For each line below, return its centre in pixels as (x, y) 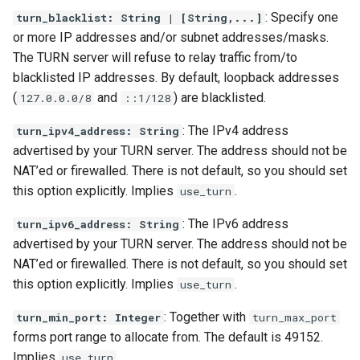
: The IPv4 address (235, 131)
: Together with (207, 317)
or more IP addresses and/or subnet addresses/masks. (171, 38)
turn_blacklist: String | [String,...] (139, 18)
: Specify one (302, 18)
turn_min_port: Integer (88, 318)
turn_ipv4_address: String (98, 131)
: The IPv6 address (235, 224)
